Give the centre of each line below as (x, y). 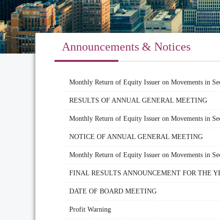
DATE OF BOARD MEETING (113, 191)
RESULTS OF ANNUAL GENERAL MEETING (138, 100)
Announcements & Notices (126, 47)
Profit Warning (90, 209)
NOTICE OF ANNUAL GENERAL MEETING (136, 137)
